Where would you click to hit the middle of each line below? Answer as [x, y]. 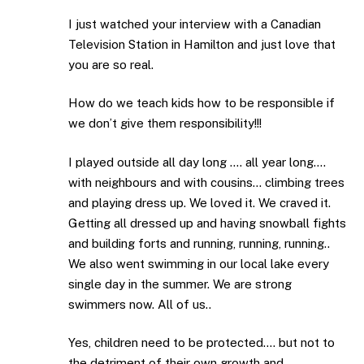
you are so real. [111, 64]
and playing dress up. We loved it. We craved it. [199, 202]
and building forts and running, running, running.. [199, 243]
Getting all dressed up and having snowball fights [207, 223]
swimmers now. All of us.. [140, 304]
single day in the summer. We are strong [180, 284]
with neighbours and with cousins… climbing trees [206, 182]
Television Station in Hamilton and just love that [202, 44]
